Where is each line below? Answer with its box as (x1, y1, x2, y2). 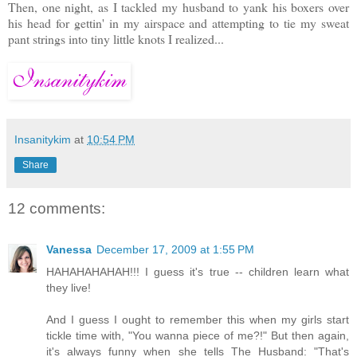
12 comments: (8, 199, 105, 217)
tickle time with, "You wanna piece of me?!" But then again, (46, 328, 349, 342)
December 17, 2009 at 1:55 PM (96, 242, 254, 256)
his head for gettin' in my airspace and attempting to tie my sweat (8, 14, 349, 32)
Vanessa (46, 242, 92, 256)
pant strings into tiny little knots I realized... (8, 30, 224, 48)
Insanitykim (14, 133, 71, 147)
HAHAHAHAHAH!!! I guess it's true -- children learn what (46, 265, 349, 278)
